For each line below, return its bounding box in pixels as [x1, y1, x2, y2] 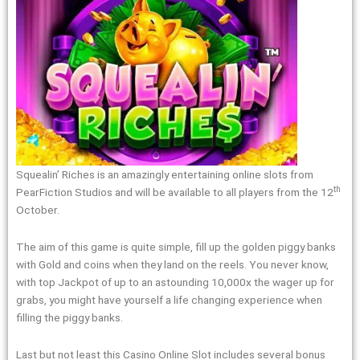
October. [16, 202, 59, 216]
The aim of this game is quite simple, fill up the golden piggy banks [16, 239, 336, 253]
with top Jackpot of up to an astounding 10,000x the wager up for [16, 275, 334, 288]
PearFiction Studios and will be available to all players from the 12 [16, 185, 333, 198]
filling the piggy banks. [16, 310, 123, 324]
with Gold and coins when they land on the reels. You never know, [16, 257, 329, 271]
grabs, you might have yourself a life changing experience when [16, 292, 322, 306]
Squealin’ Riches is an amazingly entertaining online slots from [16, 167, 313, 181]
